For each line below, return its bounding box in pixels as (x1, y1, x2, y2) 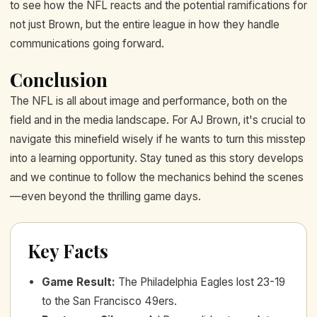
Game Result (42, 275, 112, 289)
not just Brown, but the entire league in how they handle (10, 17, 279, 31)
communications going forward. (10, 36, 164, 50)
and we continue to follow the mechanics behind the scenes (10, 171, 304, 185)
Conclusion (10, 67, 108, 93)
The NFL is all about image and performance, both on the (10, 94, 287, 108)
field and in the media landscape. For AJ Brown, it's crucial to (10, 113, 306, 127)
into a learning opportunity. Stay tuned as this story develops (10, 151, 304, 166)
